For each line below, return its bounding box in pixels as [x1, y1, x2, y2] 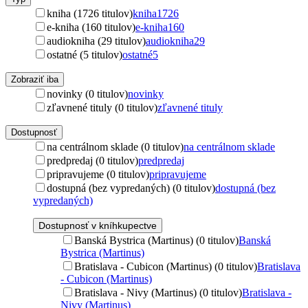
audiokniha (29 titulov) [47, 34, 146, 47]
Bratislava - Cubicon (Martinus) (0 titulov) [74, 260, 257, 272]
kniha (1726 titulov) [47, 7, 133, 19]
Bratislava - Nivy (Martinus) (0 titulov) [74, 286, 242, 298]
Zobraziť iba [11, 74, 58, 85]
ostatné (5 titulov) [47, 48, 122, 60]
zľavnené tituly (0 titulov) [47, 101, 157, 113]
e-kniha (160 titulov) [47, 21, 135, 33]
